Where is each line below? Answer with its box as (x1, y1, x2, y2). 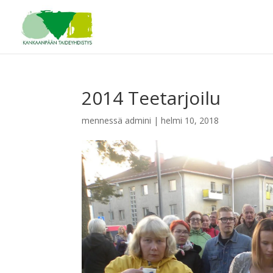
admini (125, 115, 152, 126)
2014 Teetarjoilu (82, 85, 221, 110)
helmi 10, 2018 (161, 115, 219, 126)
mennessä (82, 115, 126, 126)
